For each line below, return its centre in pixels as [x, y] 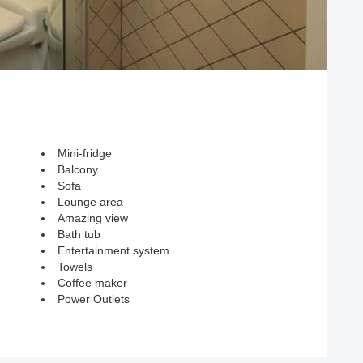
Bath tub [79, 234]
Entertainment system [113, 250]
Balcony [78, 169]
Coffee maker [92, 283]
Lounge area [90, 202]
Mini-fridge [85, 153]
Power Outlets [94, 299]
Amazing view [93, 218]
